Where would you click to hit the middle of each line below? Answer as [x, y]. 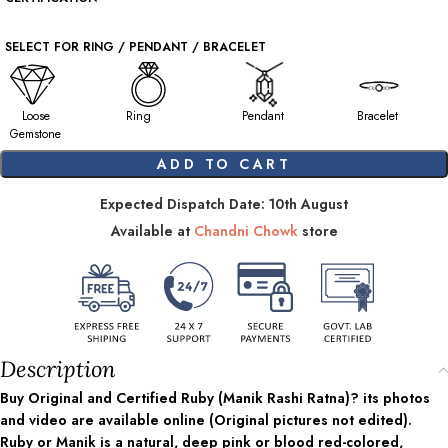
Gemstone [35, 134]
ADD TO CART [224, 164]
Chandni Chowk [245, 231]
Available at [152, 231]
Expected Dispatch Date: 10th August [224, 204]
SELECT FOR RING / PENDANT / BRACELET [135, 47]
